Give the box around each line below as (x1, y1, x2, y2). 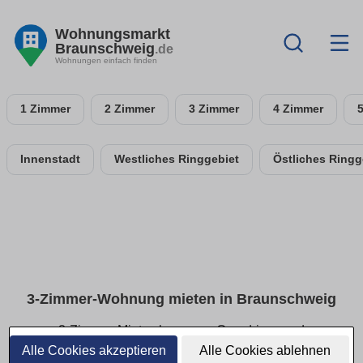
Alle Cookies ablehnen (199, 344, 331, 357)
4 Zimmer (273, 103, 323, 115)
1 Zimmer (20, 103, 70, 115)
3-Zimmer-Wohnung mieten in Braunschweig (27, 291, 336, 308)
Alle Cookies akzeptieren (21, 344, 166, 357)
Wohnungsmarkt (55, 25, 170, 42)
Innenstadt (20, 153, 80, 165)
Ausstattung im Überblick (109, 343, 254, 357)
